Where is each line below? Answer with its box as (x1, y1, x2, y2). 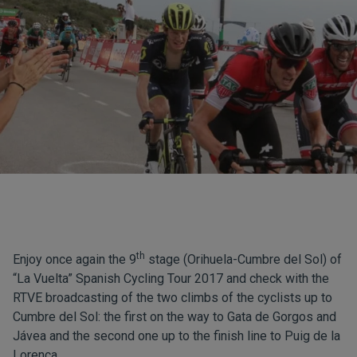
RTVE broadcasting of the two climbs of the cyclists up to (13, 290, 332, 305)
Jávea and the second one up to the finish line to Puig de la (13, 328, 340, 343)
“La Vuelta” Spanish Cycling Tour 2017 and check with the (13, 271, 329, 286)
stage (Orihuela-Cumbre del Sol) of (145, 252, 342, 267)
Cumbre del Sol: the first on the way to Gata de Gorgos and (13, 309, 336, 324)
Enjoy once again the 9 (13, 252, 136, 267)
